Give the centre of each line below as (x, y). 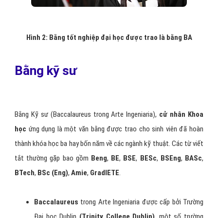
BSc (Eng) (53, 173)
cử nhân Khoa (182, 114)
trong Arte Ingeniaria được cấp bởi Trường (141, 202)
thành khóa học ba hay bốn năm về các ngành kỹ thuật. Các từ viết (109, 143)
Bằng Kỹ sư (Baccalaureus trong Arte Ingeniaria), (87, 114)
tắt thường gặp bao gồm (53, 158)
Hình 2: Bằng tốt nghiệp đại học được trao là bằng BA (109, 37)
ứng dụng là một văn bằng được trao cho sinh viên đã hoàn (115, 129)
